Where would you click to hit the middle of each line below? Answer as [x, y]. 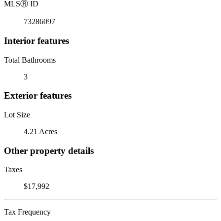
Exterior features [38, 96]
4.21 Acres [40, 131]
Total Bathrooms [30, 60]
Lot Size [17, 114]
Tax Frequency [27, 212]
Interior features [37, 40]
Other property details [49, 150]
